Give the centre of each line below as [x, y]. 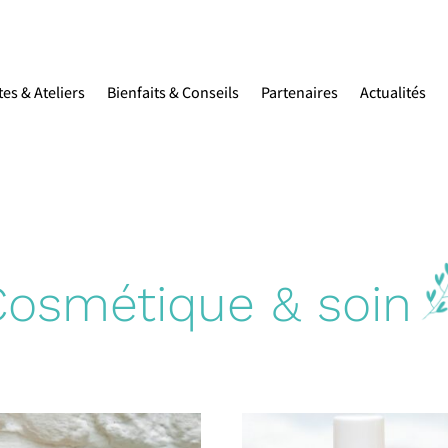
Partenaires [299, 92]
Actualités [393, 92]
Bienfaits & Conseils [173, 92]
